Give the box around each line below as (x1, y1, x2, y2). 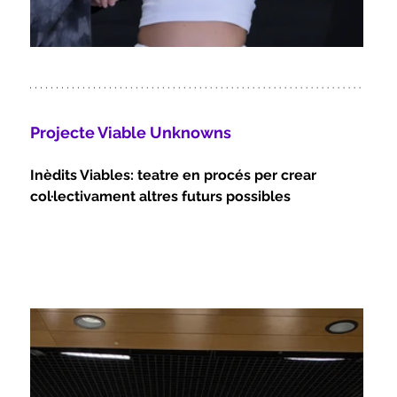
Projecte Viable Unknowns (30, 123, 232, 143)
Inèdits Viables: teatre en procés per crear (30, 167, 321, 184)
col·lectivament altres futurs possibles (30, 188, 292, 206)
